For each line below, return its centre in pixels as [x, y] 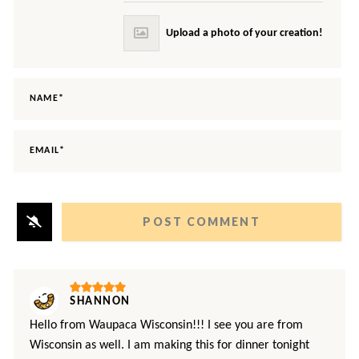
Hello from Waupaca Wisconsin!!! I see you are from [166, 325]
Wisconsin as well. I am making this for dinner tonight [169, 345]
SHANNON [100, 301]
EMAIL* [48, 151]
